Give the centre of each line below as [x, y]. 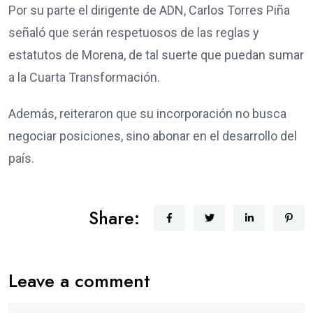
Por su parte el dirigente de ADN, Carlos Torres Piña [149, 10]
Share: [114, 218]
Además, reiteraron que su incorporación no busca [147, 113]
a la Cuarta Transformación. [84, 77]
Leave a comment [79, 281]
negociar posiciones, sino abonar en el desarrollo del [153, 136]
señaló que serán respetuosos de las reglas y [134, 32]
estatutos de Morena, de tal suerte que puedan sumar [156, 54]
